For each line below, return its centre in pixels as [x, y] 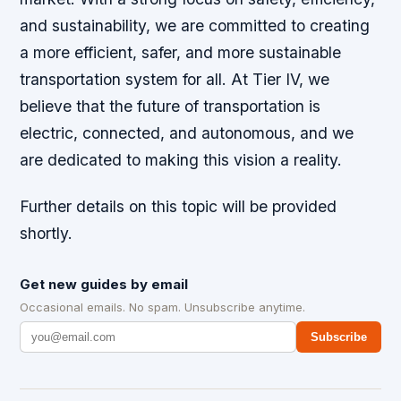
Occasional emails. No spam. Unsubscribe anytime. [163, 307]
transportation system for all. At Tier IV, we [175, 80]
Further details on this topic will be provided [179, 206]
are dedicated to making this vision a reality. [181, 160]
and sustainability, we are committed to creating [195, 26]
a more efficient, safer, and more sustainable [181, 53]
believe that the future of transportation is [171, 107]
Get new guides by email [104, 284]
